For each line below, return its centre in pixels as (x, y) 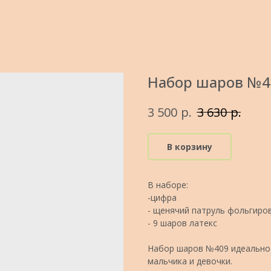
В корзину (190, 146)
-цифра (162, 197)
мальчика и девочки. (190, 261)
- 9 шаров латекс (182, 223)
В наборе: (168, 184)
